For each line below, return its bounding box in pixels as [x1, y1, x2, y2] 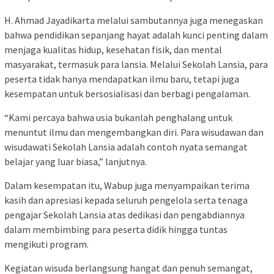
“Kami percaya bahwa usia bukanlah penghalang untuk [4, 111, 232, 124]
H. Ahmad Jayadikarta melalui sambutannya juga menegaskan [4, 13, 263, 26]
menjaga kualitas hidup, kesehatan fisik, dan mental [4, 43, 222, 56]
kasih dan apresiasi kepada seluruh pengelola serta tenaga [4, 193, 248, 206]
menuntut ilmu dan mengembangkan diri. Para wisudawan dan [4, 125, 264, 138]
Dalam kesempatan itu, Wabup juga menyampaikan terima [4, 179, 250, 191]
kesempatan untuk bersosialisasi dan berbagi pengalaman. [4, 87, 250, 100]
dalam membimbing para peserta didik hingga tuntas [4, 223, 228, 235]
